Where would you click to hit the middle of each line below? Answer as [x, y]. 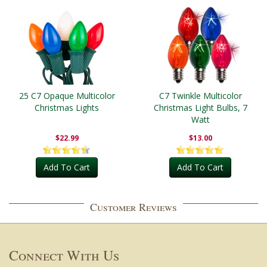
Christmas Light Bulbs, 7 [200, 108]
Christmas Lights [67, 108]
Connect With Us [64, 255]
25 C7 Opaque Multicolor [67, 96]
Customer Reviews [133, 207]
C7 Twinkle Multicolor [200, 96]
